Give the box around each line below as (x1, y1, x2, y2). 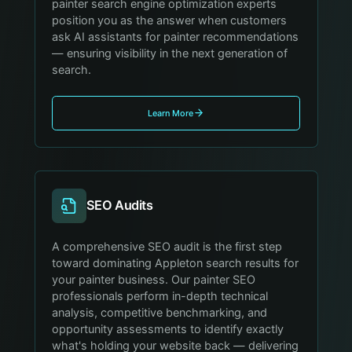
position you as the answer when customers (52, 13, 288, 27)
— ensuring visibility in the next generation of (52, 46, 288, 60)
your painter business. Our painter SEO (52, 272, 256, 287)
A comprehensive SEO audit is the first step (52, 239, 283, 254)
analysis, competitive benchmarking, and (52, 305, 268, 320)
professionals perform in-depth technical (52, 288, 269, 303)
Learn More (147, 107, 193, 119)
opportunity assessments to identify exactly (52, 321, 284, 336)
